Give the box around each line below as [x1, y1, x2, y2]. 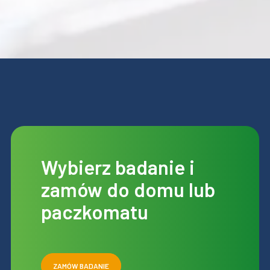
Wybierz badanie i [40, 155, 195, 180]
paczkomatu [40, 199, 148, 224]
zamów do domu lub [40, 177, 215, 202]
